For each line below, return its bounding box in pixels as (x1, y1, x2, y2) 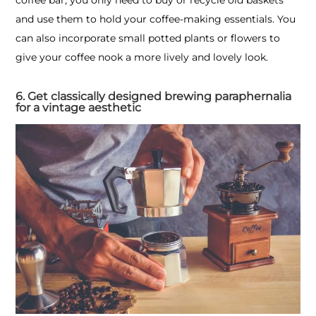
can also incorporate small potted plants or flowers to (16, 31, 280, 44)
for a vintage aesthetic (16, 100, 141, 114)
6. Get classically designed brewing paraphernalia (16, 89, 291, 103)
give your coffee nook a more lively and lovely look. (16, 50, 271, 63)
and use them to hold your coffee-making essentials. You (16, 12, 296, 25)
